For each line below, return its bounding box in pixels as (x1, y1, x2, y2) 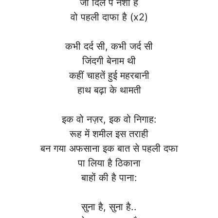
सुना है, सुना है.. (81, 201, 137, 213)
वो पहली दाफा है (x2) (70, 11, 148, 23)
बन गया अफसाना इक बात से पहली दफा (40, 143, 178, 155)
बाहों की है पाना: (81, 172, 137, 184)
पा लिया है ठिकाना (77, 157, 141, 169)
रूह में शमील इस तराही (70, 128, 148, 140)
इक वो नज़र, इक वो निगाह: (61, 113, 157, 126)
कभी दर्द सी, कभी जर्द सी (65, 40, 153, 53)
